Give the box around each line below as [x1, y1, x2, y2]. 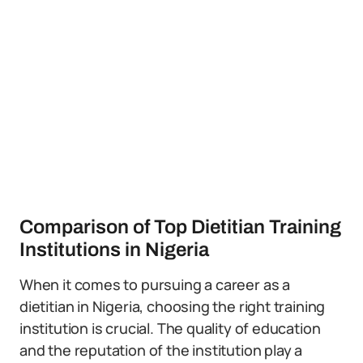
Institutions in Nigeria [19, 239, 209, 260]
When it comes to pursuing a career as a [19, 275, 290, 294]
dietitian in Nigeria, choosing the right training [19, 297, 326, 316]
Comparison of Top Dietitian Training [19, 216, 341, 237]
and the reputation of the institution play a [19, 340, 303, 360]
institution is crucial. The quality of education [19, 318, 321, 338]
